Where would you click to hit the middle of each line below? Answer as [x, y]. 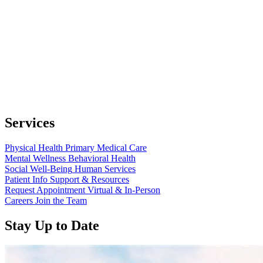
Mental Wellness [35, 158]
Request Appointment [45, 190]
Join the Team [61, 200]
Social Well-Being [38, 168]
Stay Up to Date [52, 225]
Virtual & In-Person [124, 190]
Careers [19, 200]
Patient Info [26, 179]
